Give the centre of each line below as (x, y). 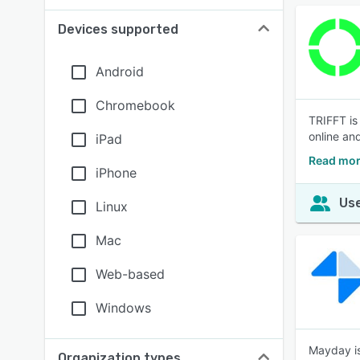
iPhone (116, 173)
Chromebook (135, 105)
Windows (123, 308)
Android (120, 72)
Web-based (130, 274)
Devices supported (118, 29)
